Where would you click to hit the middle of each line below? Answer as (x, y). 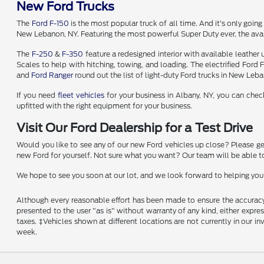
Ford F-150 (50, 23)
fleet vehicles (81, 95)
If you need (37, 95)
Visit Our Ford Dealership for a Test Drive (135, 128)
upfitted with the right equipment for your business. (105, 106)
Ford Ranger (52, 75)
